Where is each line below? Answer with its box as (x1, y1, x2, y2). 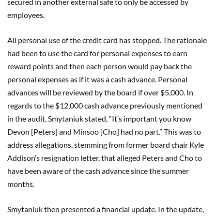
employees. (7, 10, 45, 19)
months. (7, 179, 34, 188)
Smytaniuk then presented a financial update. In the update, (7, 204, 204, 214)
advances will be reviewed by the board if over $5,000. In (7, 87, 193, 97)
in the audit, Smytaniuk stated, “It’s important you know (7, 113, 191, 123)
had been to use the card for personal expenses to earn (7, 48, 187, 58)
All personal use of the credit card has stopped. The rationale (7, 35, 207, 45)
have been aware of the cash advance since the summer (7, 166, 189, 175)
